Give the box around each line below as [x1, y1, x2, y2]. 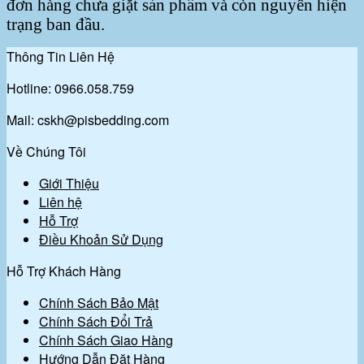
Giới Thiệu [39, 173, 99, 193]
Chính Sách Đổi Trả [39, 311, 153, 331]
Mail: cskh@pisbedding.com [6, 110, 169, 129]
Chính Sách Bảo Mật [39, 292, 158, 312]
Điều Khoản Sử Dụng [39, 229, 163, 249]
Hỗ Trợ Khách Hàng [6, 261, 121, 280]
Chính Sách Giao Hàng [39, 330, 173, 349]
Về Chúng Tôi [6, 141, 86, 161]
